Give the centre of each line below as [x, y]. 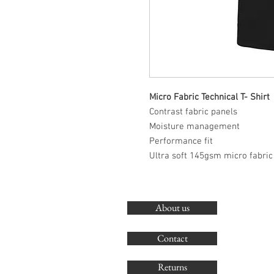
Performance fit [181, 141]
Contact [172, 238]
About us [172, 208]
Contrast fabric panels [193, 112]
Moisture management [194, 127]
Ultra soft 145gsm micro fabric [211, 156]
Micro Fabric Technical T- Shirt [209, 97]
